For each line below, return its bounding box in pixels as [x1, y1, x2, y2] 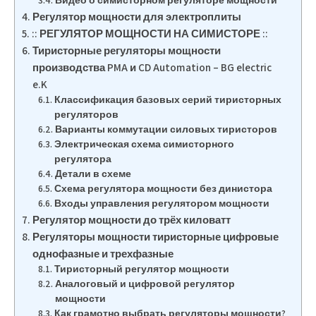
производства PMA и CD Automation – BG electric [32, 60, 272, 74]
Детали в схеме [54, 167, 131, 180]
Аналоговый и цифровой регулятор [54, 277, 235, 290]
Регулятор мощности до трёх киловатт [32, 212, 231, 226]
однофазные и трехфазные [32, 246, 174, 260]
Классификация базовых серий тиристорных [54, 93, 281, 106]
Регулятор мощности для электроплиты [32, 9, 242, 23]
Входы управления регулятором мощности [54, 197, 269, 209]
